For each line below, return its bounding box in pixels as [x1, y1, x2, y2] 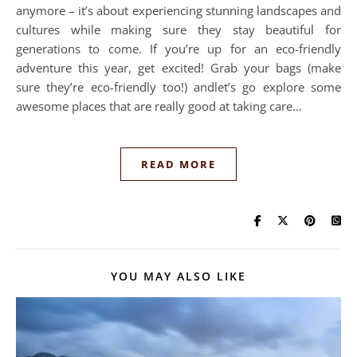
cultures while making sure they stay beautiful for [16, 22, 341, 37]
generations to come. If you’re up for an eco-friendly [16, 41, 341, 57]
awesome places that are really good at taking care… [16, 98, 302, 114]
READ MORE [141, 157, 216, 171]
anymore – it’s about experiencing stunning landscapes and [16, 2, 341, 18]
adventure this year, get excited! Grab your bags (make [16, 60, 341, 76]
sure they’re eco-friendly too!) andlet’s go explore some [16, 79, 341, 95]
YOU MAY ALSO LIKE [111, 269, 246, 284]
